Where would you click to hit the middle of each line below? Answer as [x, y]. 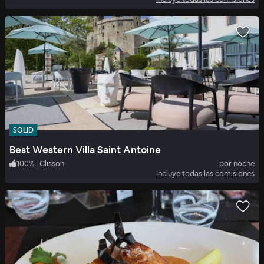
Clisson [52, 163]
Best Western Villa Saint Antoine [85, 149]
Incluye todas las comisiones [205, 173]
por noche [237, 163]
